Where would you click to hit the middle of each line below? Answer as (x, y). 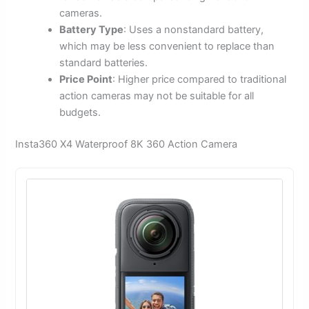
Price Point (86, 80)
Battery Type (92, 30)
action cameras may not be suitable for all (157, 96)
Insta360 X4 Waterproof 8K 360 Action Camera (127, 144)
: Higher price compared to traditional (200, 80)
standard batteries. (104, 63)
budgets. (80, 113)
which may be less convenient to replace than (167, 47)
